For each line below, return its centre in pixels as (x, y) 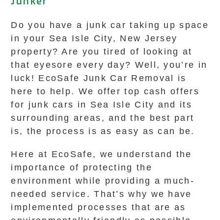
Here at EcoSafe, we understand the (101, 154)
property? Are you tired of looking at (102, 52)
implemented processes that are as (98, 207)
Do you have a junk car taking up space (110, 25)
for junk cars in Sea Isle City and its (101, 105)
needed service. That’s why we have (101, 194)
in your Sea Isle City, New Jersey (94, 38)
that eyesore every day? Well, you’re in (109, 65)
